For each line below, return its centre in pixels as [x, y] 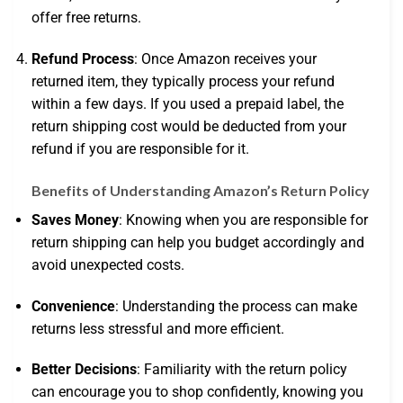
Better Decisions [84, 370]
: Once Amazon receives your [225, 58]
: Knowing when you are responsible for [243, 219]
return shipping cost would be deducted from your [189, 126]
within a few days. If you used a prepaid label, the [188, 103]
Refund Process [83, 58]
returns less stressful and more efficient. [158, 328]
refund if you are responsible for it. [140, 148]
